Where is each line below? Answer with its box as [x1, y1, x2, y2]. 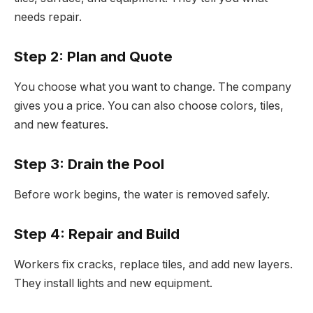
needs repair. [14, 10, 82, 24]
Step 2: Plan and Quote [14, 47, 173, 65]
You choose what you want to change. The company [14, 80, 291, 94]
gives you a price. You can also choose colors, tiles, [14, 99, 284, 113]
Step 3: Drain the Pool [14, 154, 164, 173]
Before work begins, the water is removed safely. [14, 188, 270, 202]
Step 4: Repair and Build [14, 224, 180, 242]
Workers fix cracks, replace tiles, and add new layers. [14, 258, 293, 272]
